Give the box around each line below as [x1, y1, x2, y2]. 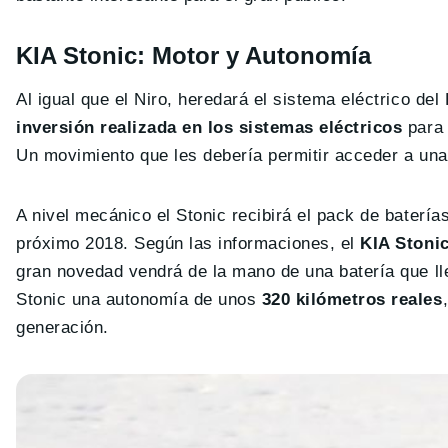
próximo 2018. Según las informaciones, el [16, 234, 361, 254]
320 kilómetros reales [261, 290, 443, 310]
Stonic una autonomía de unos [16, 290, 262, 310]
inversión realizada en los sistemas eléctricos [16, 118, 403, 138]
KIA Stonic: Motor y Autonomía [16, 42, 371, 70]
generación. [16, 318, 109, 338]
